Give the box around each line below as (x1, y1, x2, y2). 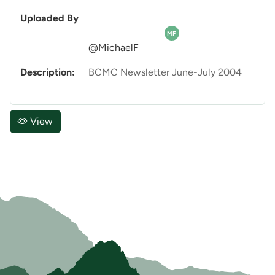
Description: (20, 66, 75, 79)
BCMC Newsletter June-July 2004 (88, 66, 242, 79)
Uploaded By (20, 12, 79, 25)
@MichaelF (88, 42, 139, 54)
